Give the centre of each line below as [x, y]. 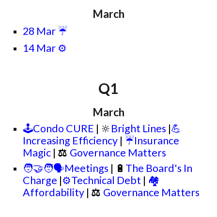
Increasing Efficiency [70, 140]
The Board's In [159, 168]
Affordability [54, 192]
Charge [40, 180]
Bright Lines [139, 128]
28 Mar [39, 31]
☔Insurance [152, 140]
